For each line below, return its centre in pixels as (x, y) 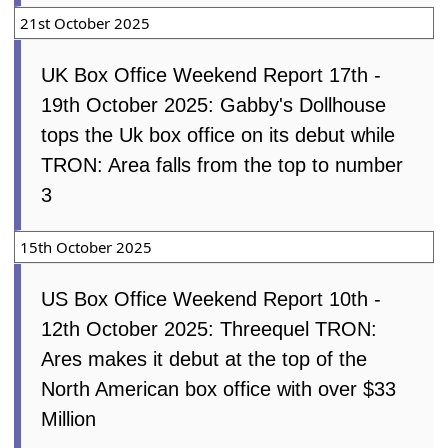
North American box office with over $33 (219, 390)
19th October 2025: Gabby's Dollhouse (214, 106)
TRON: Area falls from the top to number (222, 166)
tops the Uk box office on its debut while (218, 136)
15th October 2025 (86, 248)
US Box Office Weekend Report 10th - (211, 300)
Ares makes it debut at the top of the (204, 360)
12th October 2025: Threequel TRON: (209, 330)
